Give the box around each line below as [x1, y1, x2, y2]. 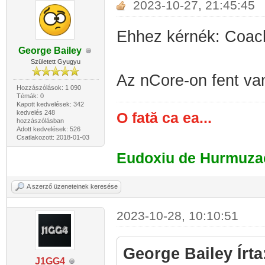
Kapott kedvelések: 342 [16, 101, 84, 108]
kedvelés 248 [16, 109, 55, 116]
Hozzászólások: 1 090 [16, 84, 81, 91]
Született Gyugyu [31, 58, 81, 65]
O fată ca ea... [116, 110, 212, 126]
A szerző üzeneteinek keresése [27, 183, 118, 190]
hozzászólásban [16, 117, 64, 124]
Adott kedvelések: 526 [16, 125, 80, 132]
